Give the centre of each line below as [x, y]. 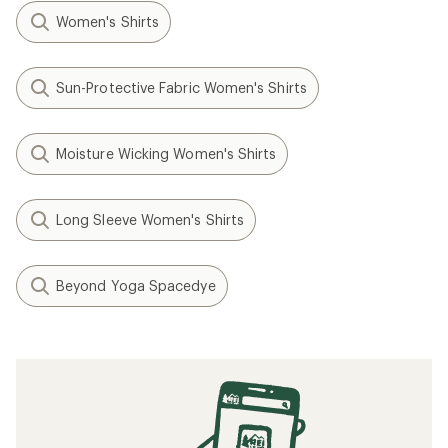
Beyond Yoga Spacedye [136, 285]
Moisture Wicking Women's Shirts [166, 153]
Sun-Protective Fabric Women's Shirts [181, 87]
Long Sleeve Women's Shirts [150, 219]
